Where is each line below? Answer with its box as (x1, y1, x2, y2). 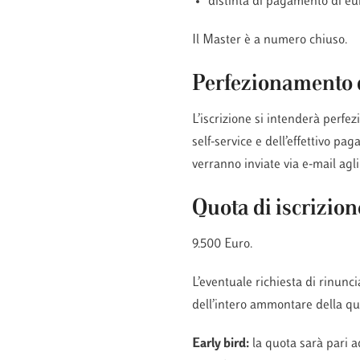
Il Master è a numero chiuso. (191, 33, 347, 47)
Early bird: (191, 337, 249, 350)
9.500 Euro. (191, 237, 252, 251)
